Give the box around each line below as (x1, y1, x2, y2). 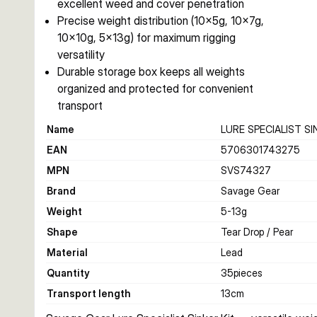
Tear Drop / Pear (221, 226, 293, 238)
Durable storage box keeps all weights (57, 64, 245, 79)
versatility (57, 47, 105, 62)
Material (47, 246, 88, 258)
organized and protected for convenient (57, 81, 253, 96)
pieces (234, 267, 263, 279)
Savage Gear (221, 185, 279, 197)
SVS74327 (221, 164, 271, 176)
